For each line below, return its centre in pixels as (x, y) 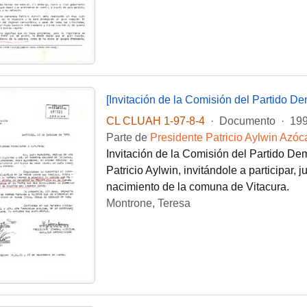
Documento (247, 121)
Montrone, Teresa (148, 203)
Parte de (128, 137)
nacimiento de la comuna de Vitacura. (197, 186)
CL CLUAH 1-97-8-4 (155, 121)
